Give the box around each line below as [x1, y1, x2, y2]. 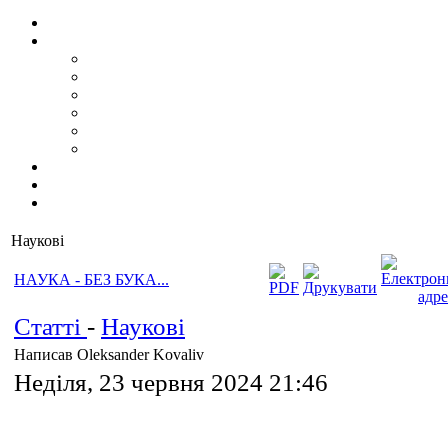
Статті [14, 312, 87, 341]
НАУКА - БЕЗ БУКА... [14, 271, 169, 288]
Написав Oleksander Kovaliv [14, 346, 208, 363]
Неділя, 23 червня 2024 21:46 [14, 368, 328, 397]
